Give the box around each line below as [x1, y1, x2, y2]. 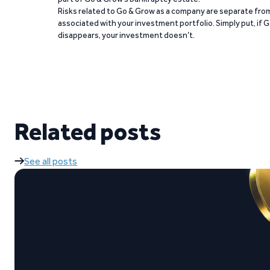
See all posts [24, 155, 77, 168]
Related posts [14, 117, 162, 146]
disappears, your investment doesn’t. [58, 30, 195, 40]
